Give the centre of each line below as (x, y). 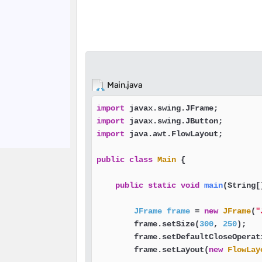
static (162, 185)
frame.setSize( (148, 224)
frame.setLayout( (153, 250)
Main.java (125, 85)
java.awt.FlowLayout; (174, 134)
